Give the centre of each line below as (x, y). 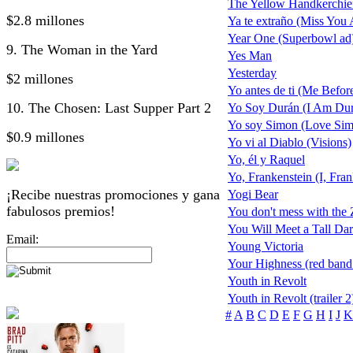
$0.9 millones (45, 137)
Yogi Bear (253, 195)
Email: (22, 239)
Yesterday (252, 73)
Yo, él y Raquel (266, 160)
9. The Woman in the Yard (82, 49)
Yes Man (250, 56)
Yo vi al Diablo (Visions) (290, 143)
